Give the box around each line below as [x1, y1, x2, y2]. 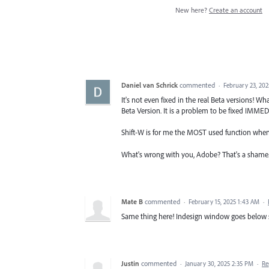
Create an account [209, 5, 262, 15]
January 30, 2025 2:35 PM [185, 259, 253, 268]
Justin [121, 258, 139, 268]
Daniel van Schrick [121, 80, 178, 90]
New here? [175, 5, 209, 15]
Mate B [121, 196, 143, 206]
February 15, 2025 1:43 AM [189, 197, 259, 206]
